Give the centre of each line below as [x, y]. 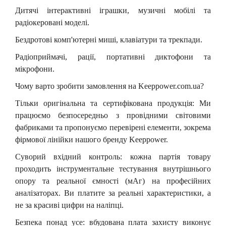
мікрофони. [35, 69]
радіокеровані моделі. [52, 22]
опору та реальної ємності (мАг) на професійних [113, 181]
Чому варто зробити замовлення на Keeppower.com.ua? [109, 86]
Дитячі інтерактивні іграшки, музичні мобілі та [113, 10]
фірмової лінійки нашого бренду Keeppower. [92, 139]
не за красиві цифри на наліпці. [69, 205]
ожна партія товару [172, 157]
